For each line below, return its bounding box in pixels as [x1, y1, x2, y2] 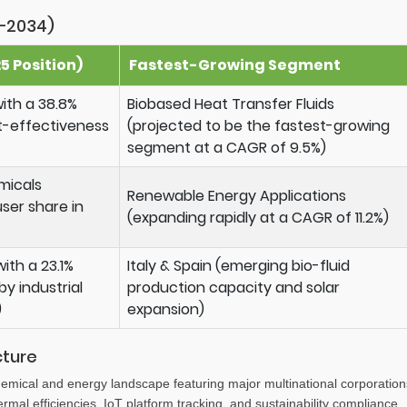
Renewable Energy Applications [127, 185, 346, 207]
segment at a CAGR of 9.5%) [127, 137, 326, 159]
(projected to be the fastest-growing [127, 115, 390, 137]
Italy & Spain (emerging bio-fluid [127, 255, 350, 277]
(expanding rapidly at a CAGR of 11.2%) [127, 207, 389, 229]
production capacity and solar [127, 277, 340, 299]
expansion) [127, 299, 204, 321]
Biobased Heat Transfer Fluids [127, 94, 334, 115]
